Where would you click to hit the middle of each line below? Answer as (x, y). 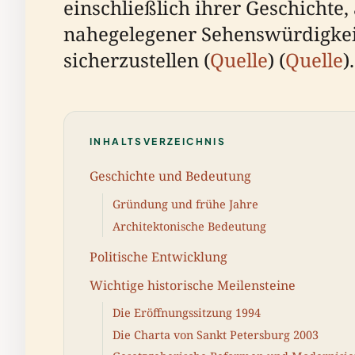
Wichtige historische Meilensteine (193, 285)
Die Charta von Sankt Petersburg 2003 (216, 334)
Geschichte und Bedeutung (170, 176)
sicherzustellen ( (137, 59)
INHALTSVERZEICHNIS (158, 141)
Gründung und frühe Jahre (185, 204)
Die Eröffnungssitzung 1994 (187, 313)
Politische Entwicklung (158, 257)
